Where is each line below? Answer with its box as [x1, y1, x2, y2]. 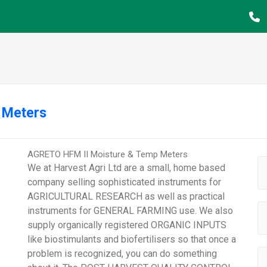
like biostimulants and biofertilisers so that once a [27, 234, 237, 246]
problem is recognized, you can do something [27, 248, 218, 260]
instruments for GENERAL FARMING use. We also [27, 205, 234, 217]
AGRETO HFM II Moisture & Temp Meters [27, 149, 188, 160]
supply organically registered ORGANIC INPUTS [27, 219, 227, 231]
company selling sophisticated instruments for [27, 176, 222, 188]
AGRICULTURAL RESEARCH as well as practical [27, 191, 225, 203]
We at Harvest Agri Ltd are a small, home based [27, 162, 226, 174]
